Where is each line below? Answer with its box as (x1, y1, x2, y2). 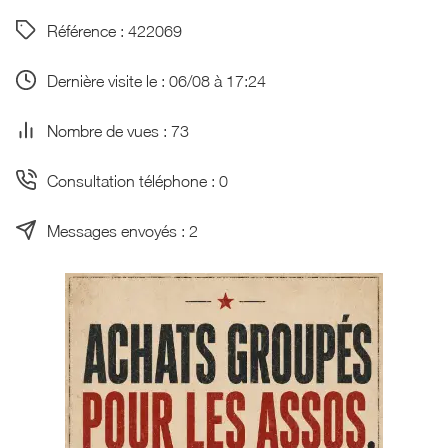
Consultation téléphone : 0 (46, 170, 228, 190)
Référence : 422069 (46, 20, 182, 40)
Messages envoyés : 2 (46, 220, 198, 240)
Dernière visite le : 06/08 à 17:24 (46, 70, 266, 90)
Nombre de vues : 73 (46, 120, 189, 140)
